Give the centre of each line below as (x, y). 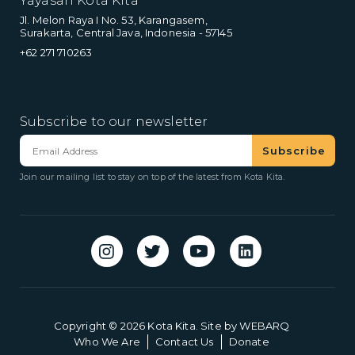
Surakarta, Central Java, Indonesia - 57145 (126, 33)
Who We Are (107, 342)
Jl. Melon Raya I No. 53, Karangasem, (114, 20)
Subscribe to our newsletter (114, 122)
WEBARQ (265, 326)
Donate (249, 342)
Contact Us (185, 342)
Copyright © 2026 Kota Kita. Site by (147, 326)
